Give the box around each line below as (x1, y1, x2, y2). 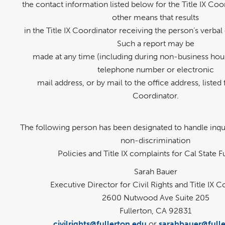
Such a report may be (117, 39, 194, 49)
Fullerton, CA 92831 (120, 206, 191, 216)
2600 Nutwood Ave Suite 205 (101, 193, 209, 203)
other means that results (112, 13, 199, 23)
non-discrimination (121, 135, 190, 145)
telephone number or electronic (97, 65, 214, 75)
